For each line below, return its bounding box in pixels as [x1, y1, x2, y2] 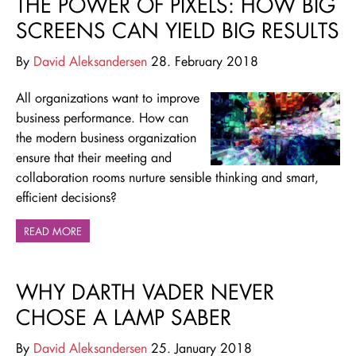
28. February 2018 [147, 52, 258, 70]
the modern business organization [16, 129, 196, 146]
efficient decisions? [16, 188, 117, 206]
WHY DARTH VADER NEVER [16, 278, 274, 306]
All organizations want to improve [16, 89, 199, 106]
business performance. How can [16, 109, 188, 126]
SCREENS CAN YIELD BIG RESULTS [16, 17, 339, 44]
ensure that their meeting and [16, 149, 172, 166]
